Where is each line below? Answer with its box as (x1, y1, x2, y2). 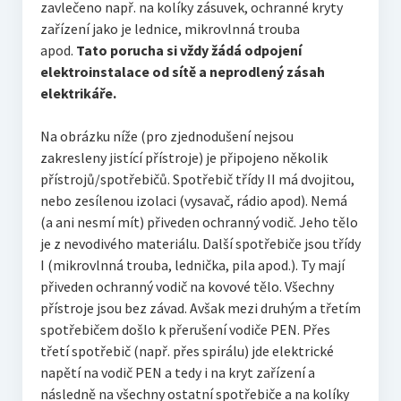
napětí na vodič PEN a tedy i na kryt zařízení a (39, 363, 315, 381)
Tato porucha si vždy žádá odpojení (75, 40, 302, 59)
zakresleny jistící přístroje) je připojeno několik (39, 148, 328, 166)
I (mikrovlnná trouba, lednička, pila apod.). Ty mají (39, 255, 345, 274)
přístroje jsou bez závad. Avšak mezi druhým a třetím (39, 298, 361, 317)
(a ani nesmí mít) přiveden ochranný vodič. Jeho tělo (39, 212, 358, 231)
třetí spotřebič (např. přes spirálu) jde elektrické (39, 341, 334, 360)
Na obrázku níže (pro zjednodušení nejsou (39, 126, 294, 145)
